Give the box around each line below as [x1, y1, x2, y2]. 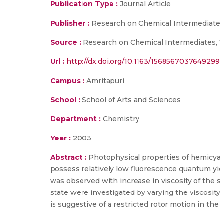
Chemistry [101, 114, 139, 123]
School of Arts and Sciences [80, 95, 181, 104]
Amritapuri [84, 76, 124, 85]
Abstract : [50, 153, 88, 162]
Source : [50, 38, 81, 47]
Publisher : [50, 19, 91, 27]
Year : [50, 134, 71, 142]
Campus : [50, 76, 84, 85]
